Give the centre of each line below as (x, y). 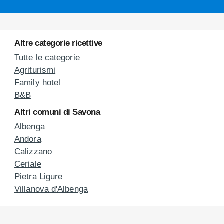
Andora (28, 139)
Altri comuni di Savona (57, 112)
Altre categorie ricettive (58, 43)
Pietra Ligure (39, 176)
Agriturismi (35, 70)
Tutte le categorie (47, 58)
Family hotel (38, 83)
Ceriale (28, 164)
